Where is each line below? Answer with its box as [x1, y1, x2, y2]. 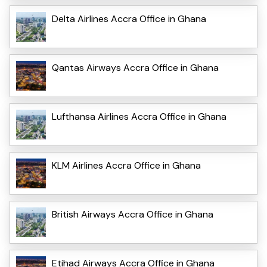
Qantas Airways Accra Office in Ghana [52, 61, 219, 74]
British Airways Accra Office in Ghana [52, 208, 213, 221]
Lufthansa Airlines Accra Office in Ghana [52, 110, 226, 123]
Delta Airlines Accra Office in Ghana [52, 13, 206, 26]
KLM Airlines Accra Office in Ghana [52, 159, 201, 172]
